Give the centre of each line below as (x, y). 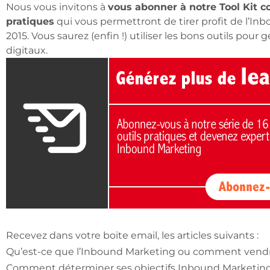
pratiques (30, 21)
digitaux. (27, 50)
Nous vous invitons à (57, 7)
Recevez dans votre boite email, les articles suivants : (132, 235)
